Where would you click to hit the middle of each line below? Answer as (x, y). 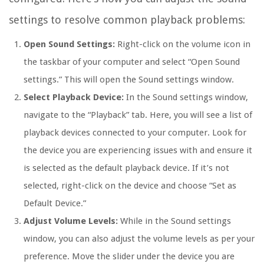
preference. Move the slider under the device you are (129, 256)
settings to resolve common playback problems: (127, 19)
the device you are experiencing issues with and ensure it (138, 150)
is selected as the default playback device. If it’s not (126, 168)
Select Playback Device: (74, 97)
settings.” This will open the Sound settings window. (129, 79)
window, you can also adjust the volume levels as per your (139, 238)
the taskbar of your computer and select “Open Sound (132, 62)
